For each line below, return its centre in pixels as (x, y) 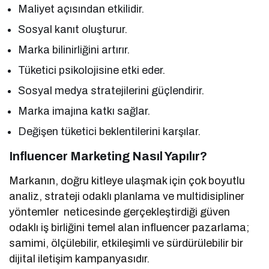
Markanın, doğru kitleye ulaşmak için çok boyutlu (127, 181)
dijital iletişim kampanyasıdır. (80, 259)
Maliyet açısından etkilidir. (81, 9)
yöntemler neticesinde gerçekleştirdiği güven (120, 212)
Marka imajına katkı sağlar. (84, 111)
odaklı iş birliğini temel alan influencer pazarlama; (129, 228)
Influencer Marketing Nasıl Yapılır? (108, 156)
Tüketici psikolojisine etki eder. (92, 71)
